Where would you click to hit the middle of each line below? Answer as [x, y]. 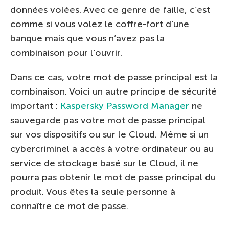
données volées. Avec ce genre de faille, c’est [110, 9]
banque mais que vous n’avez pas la [87, 38]
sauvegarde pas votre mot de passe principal [108, 120]
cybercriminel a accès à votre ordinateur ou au [112, 148]
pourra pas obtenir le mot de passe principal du [113, 177]
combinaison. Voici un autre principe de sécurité [113, 91]
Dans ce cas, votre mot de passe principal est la [114, 77]
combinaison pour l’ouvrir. [66, 52]
